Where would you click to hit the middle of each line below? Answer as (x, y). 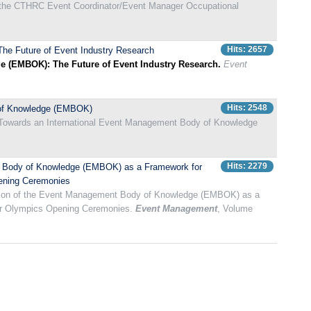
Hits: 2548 (247, 108)
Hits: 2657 (247, 49)
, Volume (235, 209)
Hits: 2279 (247, 166)
